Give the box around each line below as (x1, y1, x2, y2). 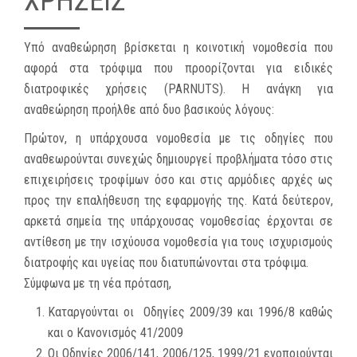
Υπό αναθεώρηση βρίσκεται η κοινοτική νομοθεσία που (24, 40, 333, 56)
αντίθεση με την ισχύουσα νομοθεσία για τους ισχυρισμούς (24, 234, 333, 250)
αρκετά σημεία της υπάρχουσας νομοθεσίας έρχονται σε (24, 214, 333, 229)
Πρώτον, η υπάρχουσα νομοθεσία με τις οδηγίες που (24, 131, 333, 147)
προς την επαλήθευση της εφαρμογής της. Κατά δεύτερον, (24, 193, 333, 209)
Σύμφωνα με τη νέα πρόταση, (24, 276, 171, 292)
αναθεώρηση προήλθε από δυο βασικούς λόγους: (24, 102, 274, 118)
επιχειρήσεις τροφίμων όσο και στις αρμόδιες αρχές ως (24, 172, 333, 188)
